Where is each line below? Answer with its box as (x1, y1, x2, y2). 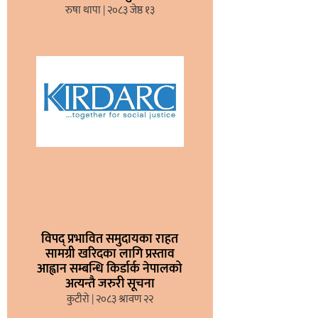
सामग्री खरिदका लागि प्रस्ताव (45, 243, 175, 265)
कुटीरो (66, 290, 92, 309)
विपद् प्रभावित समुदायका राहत (41, 229, 179, 251)
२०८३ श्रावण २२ (93, 290, 153, 309)
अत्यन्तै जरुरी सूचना (65, 273, 155, 295)
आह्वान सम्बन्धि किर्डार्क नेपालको (37, 258, 183, 280)
